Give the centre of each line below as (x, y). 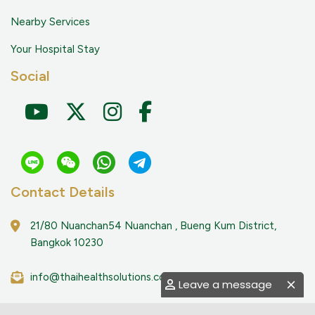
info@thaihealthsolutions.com (102, 277)
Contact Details (63, 192)
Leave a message (225, 284)
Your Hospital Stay (55, 49)
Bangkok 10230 (67, 243)
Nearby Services (50, 22)
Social (30, 76)
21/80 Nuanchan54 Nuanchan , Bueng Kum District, (153, 226)
